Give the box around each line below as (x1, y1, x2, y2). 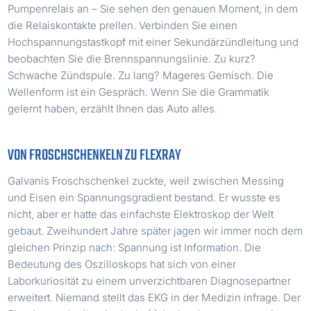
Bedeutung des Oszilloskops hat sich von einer (8, 257, 237, 271)
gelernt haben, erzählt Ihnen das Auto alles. (8, 101, 218, 115)
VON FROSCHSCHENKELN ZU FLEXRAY (8, 143, 182, 167)
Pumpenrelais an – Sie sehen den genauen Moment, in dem (8, 1, 299, 15)
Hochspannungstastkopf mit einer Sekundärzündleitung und (8, 35, 299, 49)
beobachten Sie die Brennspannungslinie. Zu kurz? (8, 51, 256, 65)
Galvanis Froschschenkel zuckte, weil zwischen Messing (8, 174, 285, 187)
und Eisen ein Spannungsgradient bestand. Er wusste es (8, 190, 281, 204)
